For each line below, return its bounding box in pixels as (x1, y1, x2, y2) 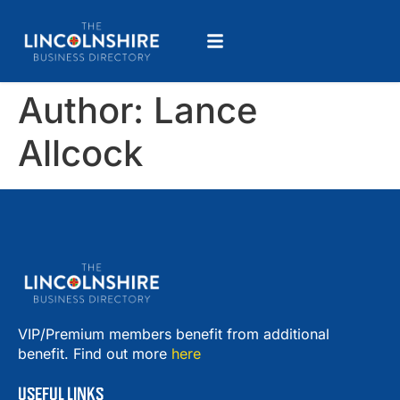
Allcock (18, 131, 143, 176)
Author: (18, 88, 154, 133)
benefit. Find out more (18, 344, 171, 362)
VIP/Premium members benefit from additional (18, 324, 329, 343)
